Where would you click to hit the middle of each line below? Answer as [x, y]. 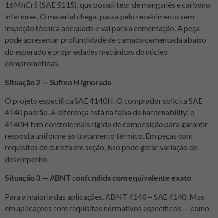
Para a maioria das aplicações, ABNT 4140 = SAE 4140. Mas [105, 196]
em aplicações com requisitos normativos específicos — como [107, 208]
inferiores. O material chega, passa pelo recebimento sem [100, 17]
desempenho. [27, 159]
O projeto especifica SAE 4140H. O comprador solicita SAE [104, 100]
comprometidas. [32, 63]
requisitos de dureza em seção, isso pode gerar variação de [101, 147]
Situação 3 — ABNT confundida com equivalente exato [98, 178]
